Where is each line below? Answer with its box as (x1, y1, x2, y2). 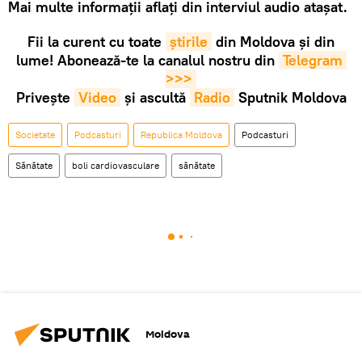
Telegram (282, 50, 343, 69)
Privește (15, 87, 74, 107)
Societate (15, 128, 55, 141)
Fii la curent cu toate (27, 32, 166, 51)
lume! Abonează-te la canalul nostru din (15, 50, 279, 69)
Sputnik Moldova (234, 87, 347, 107)
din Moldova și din (212, 32, 335, 51)
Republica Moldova (141, 128, 222, 141)
